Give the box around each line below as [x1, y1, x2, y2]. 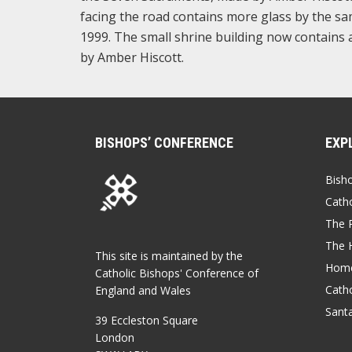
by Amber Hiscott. [80, 48, 184, 66]
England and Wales [95, 282, 191, 298]
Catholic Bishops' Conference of [95, 265, 258, 280]
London [95, 329, 134, 345]
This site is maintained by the [95, 247, 243, 263]
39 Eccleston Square [95, 312, 198, 328]
